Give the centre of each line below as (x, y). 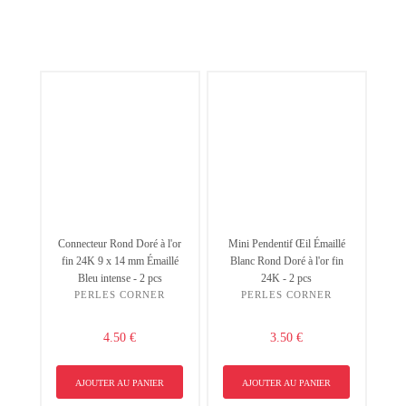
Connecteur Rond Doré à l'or (120, 244)
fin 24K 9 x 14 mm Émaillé (120, 261)
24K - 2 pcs (286, 279)
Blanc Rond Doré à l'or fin (286, 261)
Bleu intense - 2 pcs (120, 279)
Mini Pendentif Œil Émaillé (286, 244)
